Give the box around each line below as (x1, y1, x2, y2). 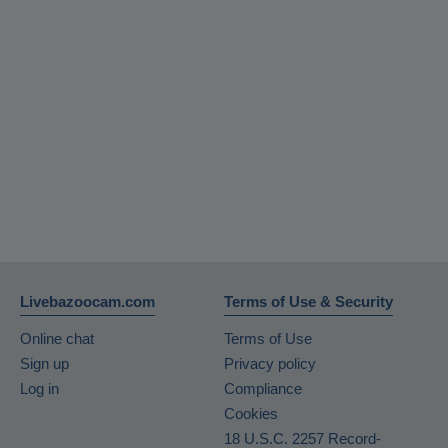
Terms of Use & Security (224, 293, 393, 311)
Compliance (224, 380, 302, 398)
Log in (20, 380, 59, 398)
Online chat (20, 330, 94, 348)
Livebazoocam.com (20, 293, 155, 311)
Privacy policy (224, 355, 316, 373)
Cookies (224, 405, 278, 423)
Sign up (20, 355, 69, 373)
